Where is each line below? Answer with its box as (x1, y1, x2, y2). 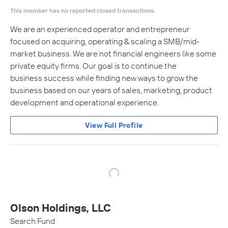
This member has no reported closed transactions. (10, 7, 155, 14)
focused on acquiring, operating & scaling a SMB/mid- (10, 36, 199, 46)
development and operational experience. (10, 97, 159, 107)
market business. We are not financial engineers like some (10, 48, 216, 59)
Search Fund (10, 216, 55, 226)
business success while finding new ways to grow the (10, 73, 198, 83)
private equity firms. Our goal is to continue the (10, 61, 177, 71)
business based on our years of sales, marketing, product (10, 85, 212, 95)
